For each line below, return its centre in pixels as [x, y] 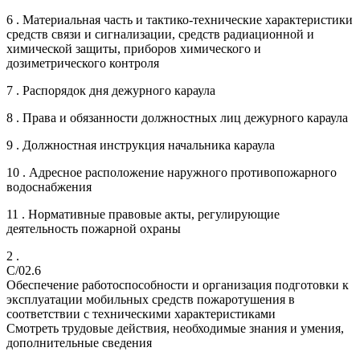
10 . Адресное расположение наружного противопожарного [172, 172]
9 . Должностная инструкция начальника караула [141, 145]
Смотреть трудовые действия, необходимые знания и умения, [175, 328]
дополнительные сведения [79, 342]
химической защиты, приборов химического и [134, 48]
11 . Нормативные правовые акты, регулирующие [143, 214]
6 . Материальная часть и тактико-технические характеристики [180, 19]
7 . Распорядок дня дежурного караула [111, 90]
